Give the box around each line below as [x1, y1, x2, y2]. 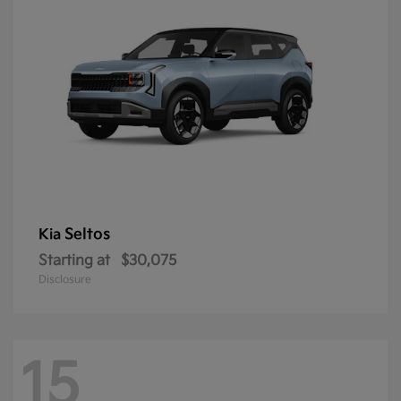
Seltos [64, 226, 110, 244]
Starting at [38, 252, 110, 270]
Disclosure [38, 273, 91, 287]
